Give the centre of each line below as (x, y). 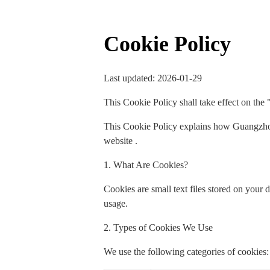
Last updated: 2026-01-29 (153, 78)
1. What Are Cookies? (146, 165)
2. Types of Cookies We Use (158, 228)
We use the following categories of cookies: (186, 252)
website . (121, 141)
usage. (116, 204)
